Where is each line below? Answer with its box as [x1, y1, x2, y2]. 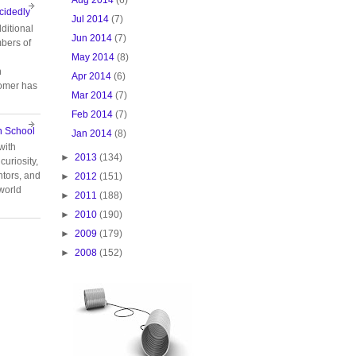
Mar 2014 [72, 89, 114, 101]
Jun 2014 [72, 32, 113, 44]
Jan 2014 [72, 127, 113, 139]
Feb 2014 [72, 108, 114, 120]
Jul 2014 [72, 13, 110, 25]
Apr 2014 [72, 70, 112, 82]
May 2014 [72, 51, 115, 63]
